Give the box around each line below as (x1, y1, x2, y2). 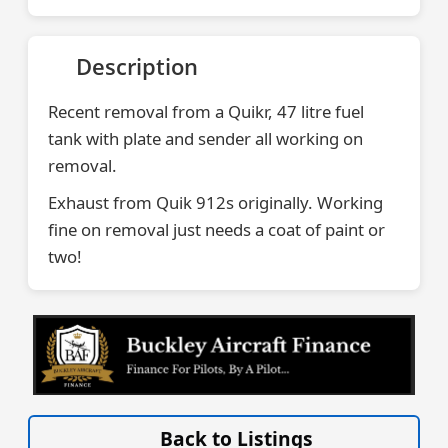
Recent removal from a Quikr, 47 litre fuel (48, 100, 364, 124)
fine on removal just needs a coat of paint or (48, 218, 385, 242)
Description (76, 51, 198, 83)
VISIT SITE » (326, 401, 403, 419)
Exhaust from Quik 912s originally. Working (48, 191, 383, 215)
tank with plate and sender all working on (48, 127, 363, 151)
